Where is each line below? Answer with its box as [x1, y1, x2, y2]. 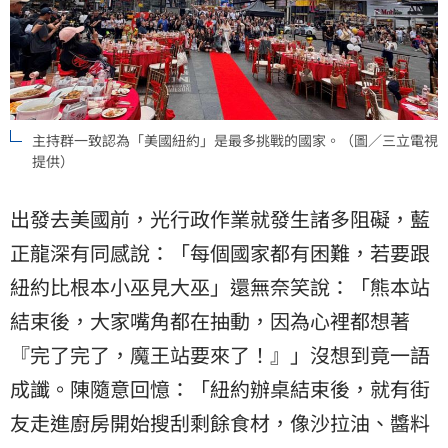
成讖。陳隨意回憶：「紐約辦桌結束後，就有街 [10, 374, 430, 404]
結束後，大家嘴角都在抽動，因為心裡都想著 [10, 306, 410, 336]
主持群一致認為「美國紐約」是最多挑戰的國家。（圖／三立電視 [32, 130, 438, 151]
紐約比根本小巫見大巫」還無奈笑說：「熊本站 [10, 272, 430, 302]
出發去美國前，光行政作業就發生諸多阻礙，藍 [10, 204, 430, 234]
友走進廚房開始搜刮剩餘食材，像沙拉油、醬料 [10, 408, 430, 438]
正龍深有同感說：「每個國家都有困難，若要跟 [10, 238, 430, 268]
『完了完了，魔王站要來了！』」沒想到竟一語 [10, 340, 430, 370]
